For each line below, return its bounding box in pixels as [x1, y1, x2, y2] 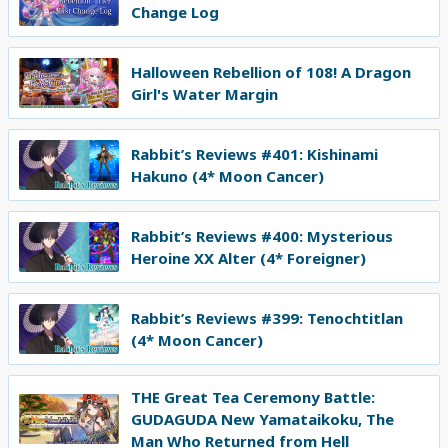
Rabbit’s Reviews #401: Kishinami [131, 144, 378, 165]
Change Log [131, 2, 219, 23]
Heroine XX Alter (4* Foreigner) [131, 248, 366, 269]
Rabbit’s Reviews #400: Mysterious [131, 226, 393, 247]
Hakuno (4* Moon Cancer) [131, 166, 324, 187]
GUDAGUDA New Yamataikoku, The [131, 409, 394, 430]
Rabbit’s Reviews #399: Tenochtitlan [131, 308, 403, 329]
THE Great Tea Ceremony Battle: [131, 387, 375, 408]
